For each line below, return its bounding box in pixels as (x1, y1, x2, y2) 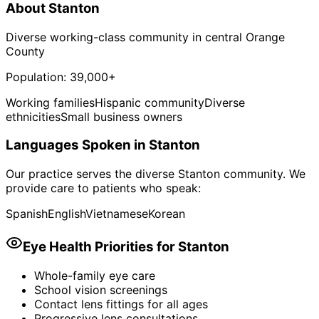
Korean (148, 206, 185, 221)
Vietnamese (85, 206, 148, 221)
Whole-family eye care (34, 268, 155, 283)
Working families (6, 95, 95, 110)
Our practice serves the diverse (6, 167, 178, 182)
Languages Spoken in (6, 137, 149, 154)
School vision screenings (34, 282, 167, 297)
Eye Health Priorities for (23, 238, 178, 255)
